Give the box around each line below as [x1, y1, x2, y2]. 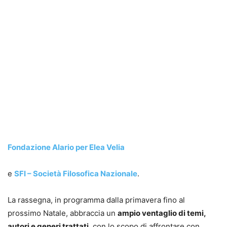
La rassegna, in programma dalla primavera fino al [8, 195, 185, 205]
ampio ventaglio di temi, [118, 208, 206, 218]
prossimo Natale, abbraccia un [8, 208, 118, 218]
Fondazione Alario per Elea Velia [8, 142, 125, 153]
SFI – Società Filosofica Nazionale [14, 169, 137, 179]
